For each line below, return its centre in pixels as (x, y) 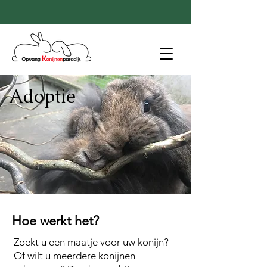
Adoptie (42, 96)
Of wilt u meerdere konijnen (74, 256)
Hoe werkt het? (55, 221)
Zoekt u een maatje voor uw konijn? (91, 242)
